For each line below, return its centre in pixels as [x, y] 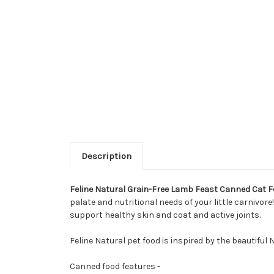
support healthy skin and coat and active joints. [165, 215]
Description [106, 156]
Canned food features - [115, 267]
